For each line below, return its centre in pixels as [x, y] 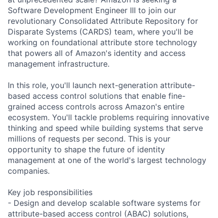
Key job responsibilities [50, 192]
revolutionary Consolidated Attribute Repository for [103, 21]
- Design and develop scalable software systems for [104, 203]
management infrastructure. [59, 64]
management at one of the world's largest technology [107, 160]
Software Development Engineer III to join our [92, 10]
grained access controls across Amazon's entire [96, 106]
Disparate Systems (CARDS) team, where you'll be [100, 31]
